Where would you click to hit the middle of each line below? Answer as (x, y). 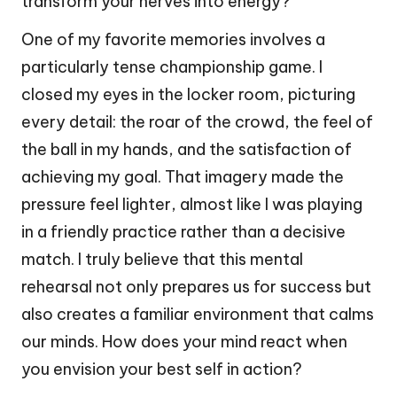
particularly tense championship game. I (172, 66)
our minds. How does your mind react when (184, 341)
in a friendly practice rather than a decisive (183, 231)
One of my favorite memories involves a (173, 39)
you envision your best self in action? (162, 369)
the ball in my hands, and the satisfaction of (187, 149)
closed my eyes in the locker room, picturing (188, 94)
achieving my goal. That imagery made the (183, 176)
